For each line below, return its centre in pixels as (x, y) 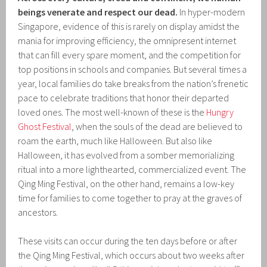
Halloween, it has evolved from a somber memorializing (126, 155)
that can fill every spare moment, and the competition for (130, 55)
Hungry (220, 112)
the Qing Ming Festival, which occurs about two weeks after (131, 255)
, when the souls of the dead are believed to (157, 126)
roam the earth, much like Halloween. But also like (115, 140)
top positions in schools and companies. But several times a (133, 69)
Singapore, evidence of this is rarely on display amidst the (129, 26)
